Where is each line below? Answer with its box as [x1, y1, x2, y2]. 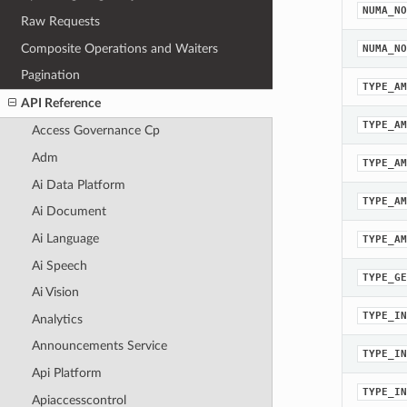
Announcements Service [31, 339, 167, 353]
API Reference [21, 95, 102, 110]
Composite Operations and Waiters [21, 41, 219, 55]
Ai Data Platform [31, 177, 125, 192]
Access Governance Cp [31, 124, 160, 138]
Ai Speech [31, 258, 87, 273]
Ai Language [31, 231, 99, 245]
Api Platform [31, 366, 102, 381]
